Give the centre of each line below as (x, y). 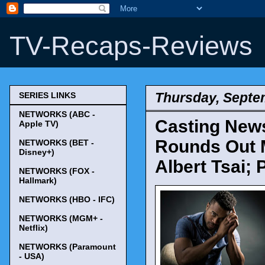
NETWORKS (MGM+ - (61, 219)
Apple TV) (39, 124)
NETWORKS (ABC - (57, 114)
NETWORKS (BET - (56, 143)
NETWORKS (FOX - (57, 171)
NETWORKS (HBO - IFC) (67, 200)
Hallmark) (38, 181)
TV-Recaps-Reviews (131, 46)
